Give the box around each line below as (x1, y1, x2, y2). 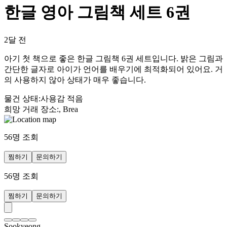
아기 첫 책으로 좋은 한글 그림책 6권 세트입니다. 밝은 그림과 (4, 54, 223, 63)
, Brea (59, 104, 78, 113)
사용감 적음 (41, 94, 83, 103)
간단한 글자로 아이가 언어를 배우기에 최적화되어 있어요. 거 (4, 64, 223, 73)
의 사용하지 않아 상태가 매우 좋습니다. (4, 75, 146, 84)
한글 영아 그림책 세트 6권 (4, 3, 191, 22)
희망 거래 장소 (4, 104, 57, 113)
